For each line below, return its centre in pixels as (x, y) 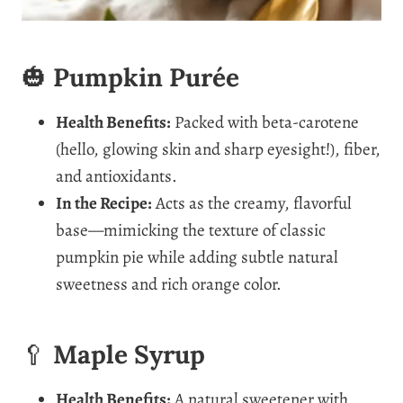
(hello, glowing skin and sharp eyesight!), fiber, (218, 149)
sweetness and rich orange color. (169, 284)
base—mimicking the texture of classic (191, 230)
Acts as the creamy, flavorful (252, 203)
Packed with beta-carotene (265, 122)
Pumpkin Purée (146, 77)
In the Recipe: (104, 203)
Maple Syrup (129, 354)
